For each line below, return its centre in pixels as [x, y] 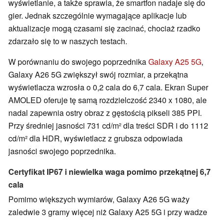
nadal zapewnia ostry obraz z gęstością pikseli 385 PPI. [105, 113]
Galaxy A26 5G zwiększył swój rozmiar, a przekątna [98, 75]
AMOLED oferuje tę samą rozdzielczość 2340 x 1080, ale [108, 100]
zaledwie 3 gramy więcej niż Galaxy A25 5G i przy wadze [108, 212]
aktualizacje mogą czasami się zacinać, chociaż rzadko [104, 28]
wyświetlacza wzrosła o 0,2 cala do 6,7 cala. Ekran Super [108, 87]
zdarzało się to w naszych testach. [68, 41]
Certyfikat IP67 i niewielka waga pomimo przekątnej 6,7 [110, 172]
